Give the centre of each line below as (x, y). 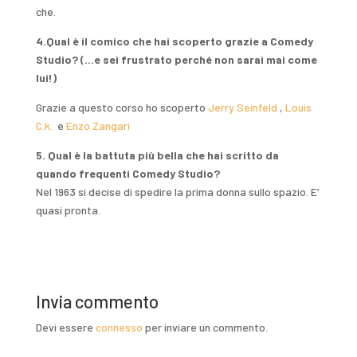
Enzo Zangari (98, 126)
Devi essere (65, 328)
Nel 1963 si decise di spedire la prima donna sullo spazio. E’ (177, 192)
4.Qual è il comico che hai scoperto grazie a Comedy (174, 41)
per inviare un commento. (205, 328)
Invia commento (97, 302)
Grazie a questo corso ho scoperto (122, 108)
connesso (119, 328)
